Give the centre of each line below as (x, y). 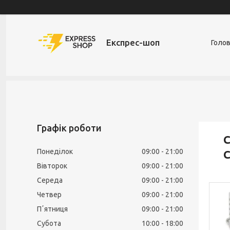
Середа (50, 180)
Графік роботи (69, 128)
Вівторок (52, 166)
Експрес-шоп (133, 42)
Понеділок (55, 151)
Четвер (49, 195)
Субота (49, 223)
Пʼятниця (52, 209)
